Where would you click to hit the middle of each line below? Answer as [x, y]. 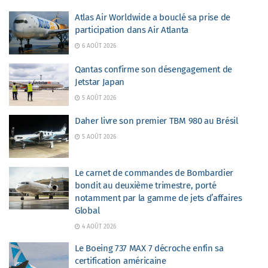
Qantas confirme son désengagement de [154, 69]
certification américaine [121, 261]
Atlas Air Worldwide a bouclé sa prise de [153, 17]
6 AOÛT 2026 [98, 46]
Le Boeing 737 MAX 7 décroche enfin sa [149, 248]
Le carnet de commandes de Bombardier [154, 173]
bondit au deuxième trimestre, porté [146, 185]
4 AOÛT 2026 [98, 226]
